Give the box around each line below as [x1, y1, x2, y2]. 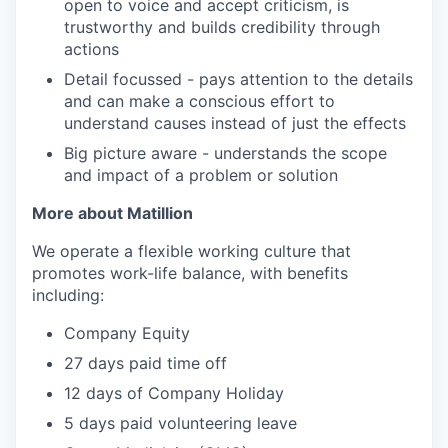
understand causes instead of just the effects [64, 112, 406, 133]
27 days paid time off [64, 352, 227, 373]
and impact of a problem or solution [64, 164, 338, 185]
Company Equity [64, 322, 190, 343]
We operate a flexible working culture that [32, 240, 351, 261]
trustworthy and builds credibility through [64, 16, 380, 37]
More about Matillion [32, 202, 193, 223]
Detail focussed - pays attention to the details [64, 68, 413, 89]
